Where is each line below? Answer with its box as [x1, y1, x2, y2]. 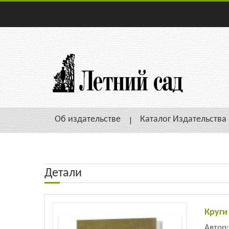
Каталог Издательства [140, 114, 226, 125]
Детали [44, 167, 82, 179]
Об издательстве [55, 114, 121, 125]
